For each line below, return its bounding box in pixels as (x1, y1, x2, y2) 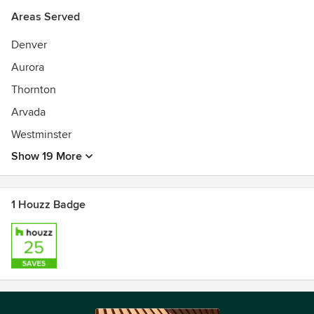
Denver (11, 38, 47, 52)
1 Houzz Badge (11, 198, 86, 212)
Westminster (11, 128, 71, 142)
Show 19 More (11, 149, 82, 163)
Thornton (11, 83, 56, 97)
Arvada (11, 105, 46, 119)
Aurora (11, 60, 44, 74)
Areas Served (11, 10, 80, 24)
